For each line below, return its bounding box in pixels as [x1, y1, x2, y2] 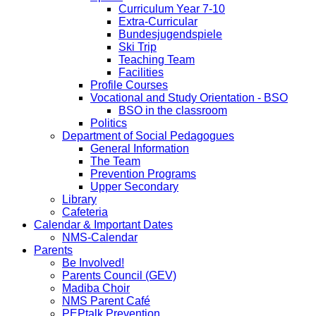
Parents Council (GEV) [62, 269, 176, 281]
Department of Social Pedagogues [62, 129, 234, 142]
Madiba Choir [62, 281, 130, 294]
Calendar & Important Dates [34, 218, 173, 231]
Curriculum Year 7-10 [119, 2, 225, 15]
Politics [90, 116, 127, 129]
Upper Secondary [90, 180, 178, 193]
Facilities [119, 66, 164, 78]
